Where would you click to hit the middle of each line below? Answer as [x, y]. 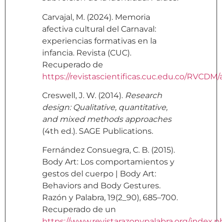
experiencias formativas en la [99, 41]
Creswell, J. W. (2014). [83, 95]
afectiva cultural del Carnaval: [99, 29]
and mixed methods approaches [107, 119]
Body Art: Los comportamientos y [108, 162]
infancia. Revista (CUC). [87, 53]
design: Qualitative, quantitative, [105, 107]
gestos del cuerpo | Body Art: [99, 174]
